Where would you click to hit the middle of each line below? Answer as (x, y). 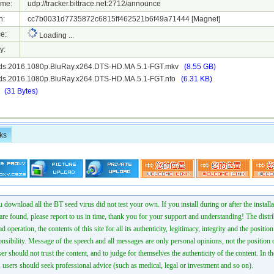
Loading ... (56, 35)
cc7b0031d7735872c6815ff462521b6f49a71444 (106, 19)
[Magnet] (206, 19)
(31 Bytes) (21, 91)
